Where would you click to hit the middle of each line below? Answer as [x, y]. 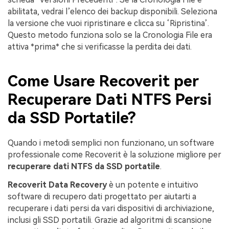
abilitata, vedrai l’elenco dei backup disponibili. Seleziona [112, 11]
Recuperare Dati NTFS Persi [110, 99]
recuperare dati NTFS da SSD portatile [84, 167]
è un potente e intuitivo [153, 185]
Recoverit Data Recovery [57, 185]
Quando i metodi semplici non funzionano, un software [111, 143]
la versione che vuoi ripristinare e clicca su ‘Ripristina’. [108, 23]
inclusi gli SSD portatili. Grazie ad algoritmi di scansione [110, 220]
